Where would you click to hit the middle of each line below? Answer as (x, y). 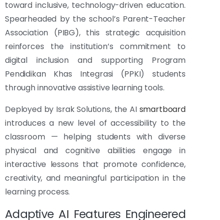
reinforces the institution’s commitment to (95, 47)
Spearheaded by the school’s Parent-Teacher (95, 19)
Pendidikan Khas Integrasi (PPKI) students (95, 74)
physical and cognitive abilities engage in (95, 151)
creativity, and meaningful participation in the (95, 178)
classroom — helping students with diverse (95, 137)
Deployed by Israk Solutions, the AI (72, 110)
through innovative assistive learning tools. (85, 88)
